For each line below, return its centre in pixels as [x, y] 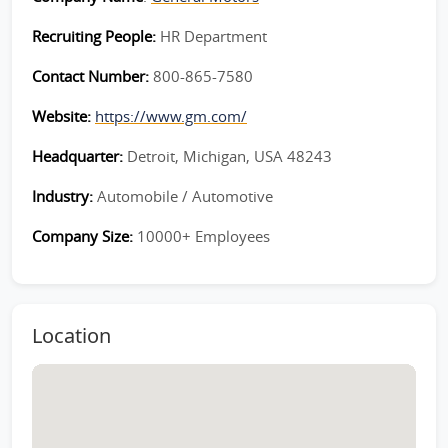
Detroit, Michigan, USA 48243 [229, 156]
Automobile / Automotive [185, 196]
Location [71, 335]
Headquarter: [79, 156]
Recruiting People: [96, 36]
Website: [63, 116]
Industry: [64, 196]
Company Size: [84, 236]
